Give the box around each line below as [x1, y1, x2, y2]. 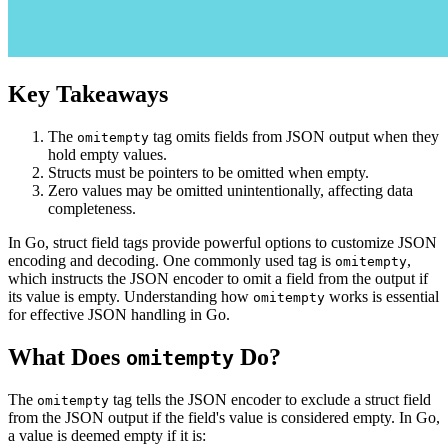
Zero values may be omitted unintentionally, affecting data [48, 182, 413, 200]
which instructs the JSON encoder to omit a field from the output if [8, 270, 428, 288]
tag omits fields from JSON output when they [149, 128, 439, 146]
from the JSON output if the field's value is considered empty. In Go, [8, 408, 440, 426]
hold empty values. [48, 146, 167, 164]
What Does [8, 343, 126, 370]
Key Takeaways [8, 81, 168, 108]
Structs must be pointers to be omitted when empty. [48, 164, 369, 182]
